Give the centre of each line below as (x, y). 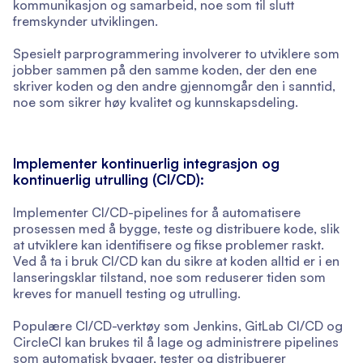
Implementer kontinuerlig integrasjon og (146, 164)
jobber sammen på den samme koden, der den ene (165, 70)
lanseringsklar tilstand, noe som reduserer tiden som (169, 278)
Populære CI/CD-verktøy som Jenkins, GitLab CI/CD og (178, 326)
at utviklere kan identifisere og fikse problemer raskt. (169, 245)
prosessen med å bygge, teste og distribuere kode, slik (176, 229)
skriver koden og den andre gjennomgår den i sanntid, (174, 86)
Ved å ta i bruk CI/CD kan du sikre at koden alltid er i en (176, 261)
